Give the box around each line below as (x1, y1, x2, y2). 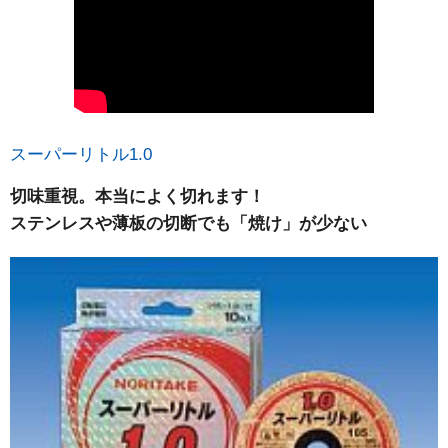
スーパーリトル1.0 (10, 144, 152, 164)
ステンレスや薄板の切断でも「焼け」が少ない (10, 213, 367, 233)
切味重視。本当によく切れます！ (10, 186, 265, 206)
